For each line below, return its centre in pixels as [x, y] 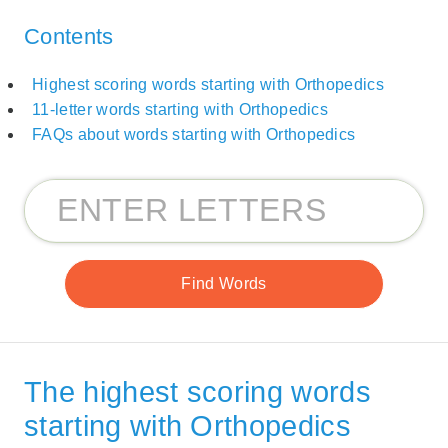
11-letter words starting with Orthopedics [180, 110]
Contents [69, 36]
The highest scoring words [198, 392]
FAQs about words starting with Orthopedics [194, 135]
